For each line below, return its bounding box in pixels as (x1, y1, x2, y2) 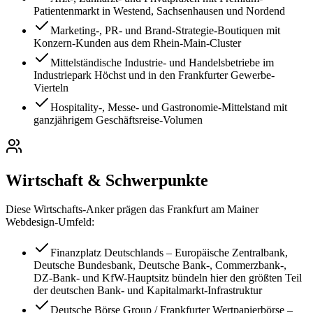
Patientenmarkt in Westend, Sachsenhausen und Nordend (34, 4, 285, 17)
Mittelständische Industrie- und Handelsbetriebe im (50, 56, 274, 68)
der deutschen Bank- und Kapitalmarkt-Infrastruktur (34, 284, 262, 297)
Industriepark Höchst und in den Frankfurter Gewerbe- (34, 68, 275, 81)
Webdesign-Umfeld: (6, 216, 94, 228)
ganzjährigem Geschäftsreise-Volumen (34, 113, 203, 126)
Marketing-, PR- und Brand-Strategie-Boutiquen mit (50, 24, 280, 36)
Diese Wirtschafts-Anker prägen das (6, 203, 167, 216)
